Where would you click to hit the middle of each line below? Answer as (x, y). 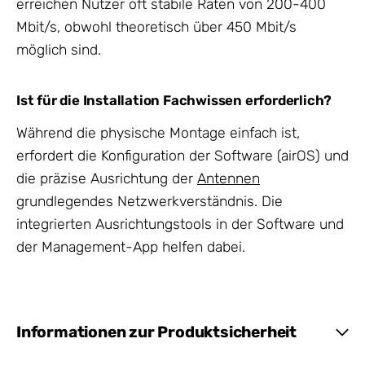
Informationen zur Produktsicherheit (156, 332)
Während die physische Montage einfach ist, (158, 133)
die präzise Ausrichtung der (107, 178)
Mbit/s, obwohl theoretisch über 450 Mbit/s (156, 26)
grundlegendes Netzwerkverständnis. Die (150, 201)
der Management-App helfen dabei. (131, 247)
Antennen (229, 178)
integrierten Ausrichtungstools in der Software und (180, 224)
